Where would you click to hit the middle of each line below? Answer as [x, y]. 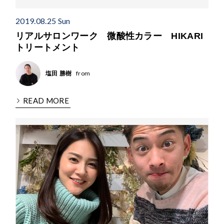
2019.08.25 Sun [43, 21]
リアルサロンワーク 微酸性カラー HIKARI [109, 36]
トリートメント [48, 48]
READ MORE [46, 101]
